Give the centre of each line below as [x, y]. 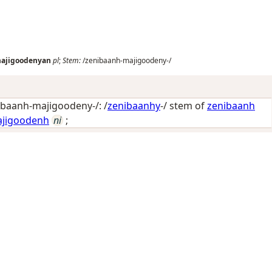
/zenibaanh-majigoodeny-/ [126, 60]
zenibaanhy [134, 106]
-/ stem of [182, 106]
